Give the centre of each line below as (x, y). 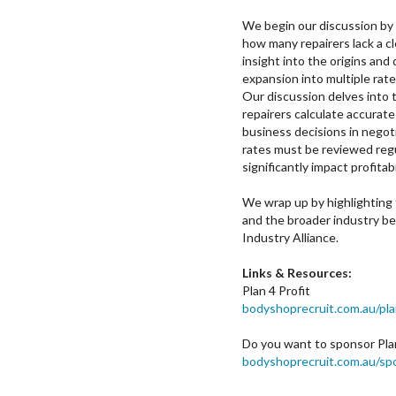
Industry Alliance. (290, 237)
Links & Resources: (297, 273)
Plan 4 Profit (276, 290)
